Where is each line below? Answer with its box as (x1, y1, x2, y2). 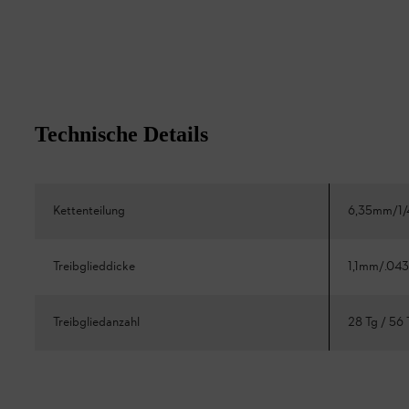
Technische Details (35, 121, 208, 146)
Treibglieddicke (53, 257, 135, 276)
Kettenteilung (53, 202, 125, 220)
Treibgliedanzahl (53, 313, 140, 331)
